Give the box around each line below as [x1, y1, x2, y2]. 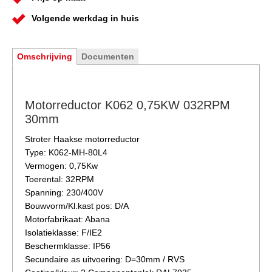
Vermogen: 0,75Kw [25, 161, 98, 171]
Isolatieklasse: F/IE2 [25, 228, 102, 238]
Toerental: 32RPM [25, 174, 94, 185]
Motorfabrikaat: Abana [25, 214, 110, 225]
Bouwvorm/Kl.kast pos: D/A [25, 201, 129, 211]
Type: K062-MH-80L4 [25, 148, 107, 158]
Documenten [81, 52, 134, 62]
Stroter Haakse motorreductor [25, 134, 140, 144]
